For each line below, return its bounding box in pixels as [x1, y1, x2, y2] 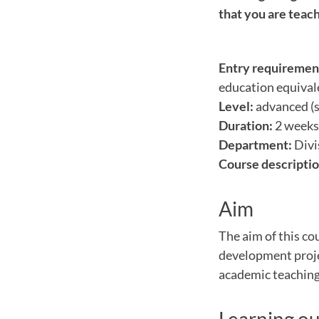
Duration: [219, 117, 273, 133]
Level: [219, 98, 253, 114]
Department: [219, 137, 294, 152]
